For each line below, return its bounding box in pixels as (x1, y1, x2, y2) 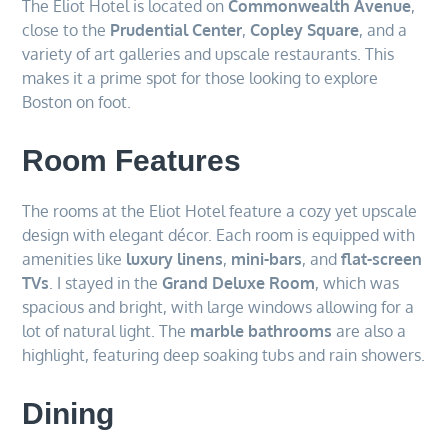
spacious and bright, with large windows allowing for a (22, 296, 415, 317)
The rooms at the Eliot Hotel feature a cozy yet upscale (22, 200, 418, 221)
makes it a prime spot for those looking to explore (22, 67, 379, 88)
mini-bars (231, 248, 303, 269)
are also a (332, 320, 407, 341)
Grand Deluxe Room (162, 272, 316, 293)
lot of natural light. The (22, 320, 191, 341)
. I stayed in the (49, 272, 163, 293)
